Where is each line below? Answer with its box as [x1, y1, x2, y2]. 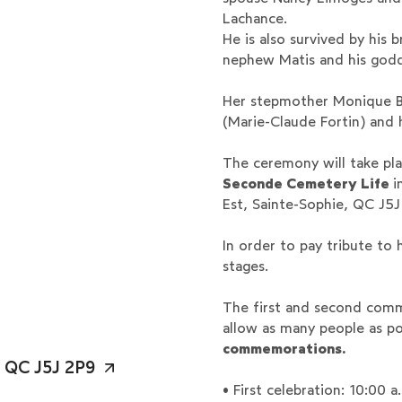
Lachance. [222, 9, 287, 27]
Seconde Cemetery [222, 174, 357, 192]
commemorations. [222, 339, 345, 357]
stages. [222, 257, 268, 275]
